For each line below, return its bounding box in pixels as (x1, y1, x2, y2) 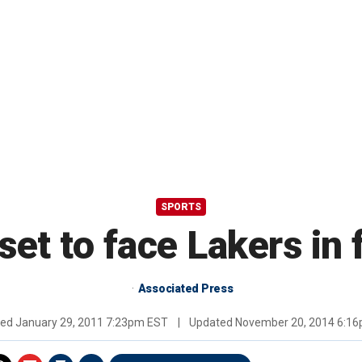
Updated (187, 316, 235, 330)
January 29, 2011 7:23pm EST (15, 316, 168, 330)
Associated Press (137, 282, 234, 296)
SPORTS (161, 201, 201, 213)
